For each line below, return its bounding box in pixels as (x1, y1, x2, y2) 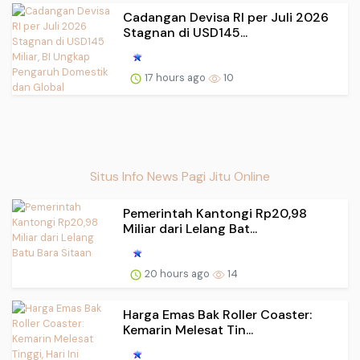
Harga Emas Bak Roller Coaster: (123, 306, 312, 324)
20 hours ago (142, 267, 212, 281)
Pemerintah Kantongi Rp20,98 (123, 205, 307, 223)
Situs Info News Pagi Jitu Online (90, 168, 270, 186)
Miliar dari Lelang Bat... (123, 220, 257, 238)
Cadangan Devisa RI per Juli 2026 (123, 9, 329, 27)
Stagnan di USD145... (123, 24, 247, 42)
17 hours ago (142, 70, 208, 84)
